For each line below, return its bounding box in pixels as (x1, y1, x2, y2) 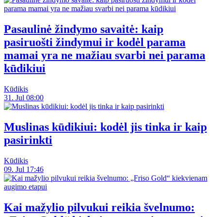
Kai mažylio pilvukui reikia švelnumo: (4, 201, 195, 214)
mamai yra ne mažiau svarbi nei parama (4, 49, 205, 62)
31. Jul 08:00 (4, 93, 44, 102)
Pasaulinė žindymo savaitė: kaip (4, 23, 163, 36)
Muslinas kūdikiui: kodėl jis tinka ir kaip (4, 120, 207, 133)
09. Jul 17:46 (4, 165, 44, 173)
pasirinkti (4, 133, 52, 146)
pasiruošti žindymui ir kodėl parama (4, 36, 186, 49)
